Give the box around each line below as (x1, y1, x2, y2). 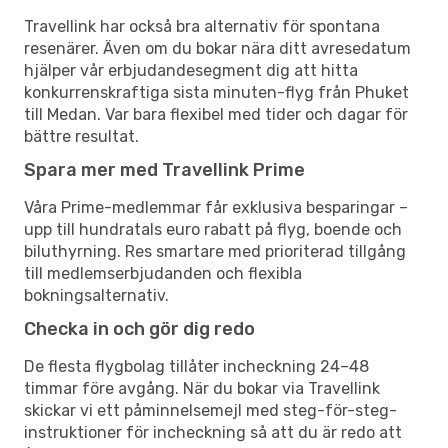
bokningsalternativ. (24, 285, 169, 305)
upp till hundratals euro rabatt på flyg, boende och (24, 219, 402, 239)
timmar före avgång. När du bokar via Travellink (24, 378, 380, 398)
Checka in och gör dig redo (24, 317, 255, 340)
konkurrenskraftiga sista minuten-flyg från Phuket (24, 82, 409, 102)
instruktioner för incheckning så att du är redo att (24, 422, 402, 442)
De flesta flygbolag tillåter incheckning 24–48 (24, 356, 369, 376)
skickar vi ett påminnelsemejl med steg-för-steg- (24, 400, 397, 420)
